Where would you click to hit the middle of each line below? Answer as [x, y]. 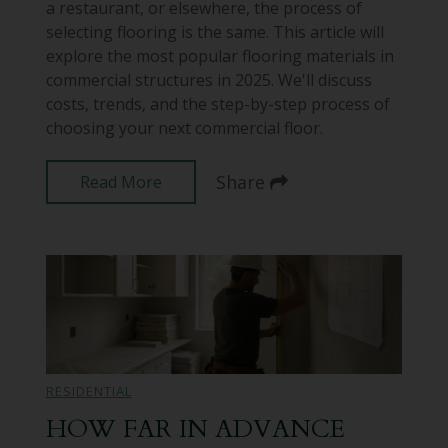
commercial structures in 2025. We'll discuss [208, 80]
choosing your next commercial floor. [184, 128]
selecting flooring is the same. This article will [214, 32]
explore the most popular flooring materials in [219, 56]
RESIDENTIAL [88, 391]
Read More [120, 182]
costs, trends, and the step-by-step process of [217, 104]
